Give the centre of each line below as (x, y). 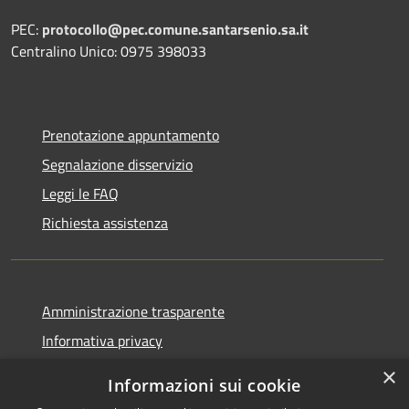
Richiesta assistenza (105, 223)
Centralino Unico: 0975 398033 (109, 51)
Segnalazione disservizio (117, 164)
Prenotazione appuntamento (131, 135)
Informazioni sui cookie (204, 385)
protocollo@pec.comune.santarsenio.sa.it (175, 29)
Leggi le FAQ (80, 194)
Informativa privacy (102, 341)
